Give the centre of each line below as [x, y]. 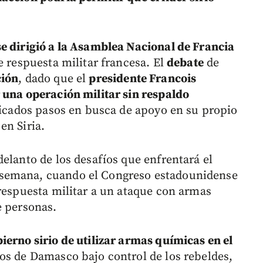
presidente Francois [143, 79]
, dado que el [54, 79]
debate [185, 63]
